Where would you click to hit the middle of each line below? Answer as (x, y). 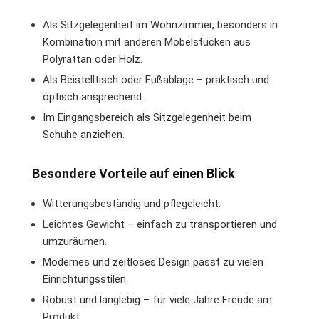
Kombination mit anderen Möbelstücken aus (147, 42)
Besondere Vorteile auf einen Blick (134, 173)
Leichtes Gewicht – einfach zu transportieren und (160, 224)
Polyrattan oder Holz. (93, 59)
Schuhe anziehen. (84, 134)
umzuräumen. (75, 241)
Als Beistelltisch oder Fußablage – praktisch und (156, 79)
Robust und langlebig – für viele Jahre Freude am (157, 299)
